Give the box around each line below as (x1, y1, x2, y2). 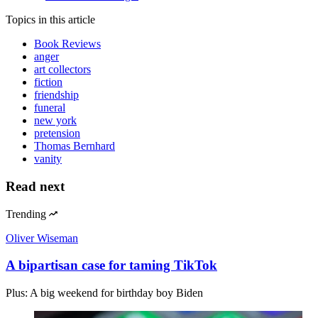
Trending (6, 207, 46, 220)
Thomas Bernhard (34, 140, 115, 153)
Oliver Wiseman (6, 231, 78, 244)
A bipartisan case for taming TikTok (6, 258, 217, 273)
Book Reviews (34, 38, 101, 50)
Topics (6, 13, 38, 26)
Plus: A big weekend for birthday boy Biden (6, 287, 203, 300)
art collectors (34, 63, 91, 76)
